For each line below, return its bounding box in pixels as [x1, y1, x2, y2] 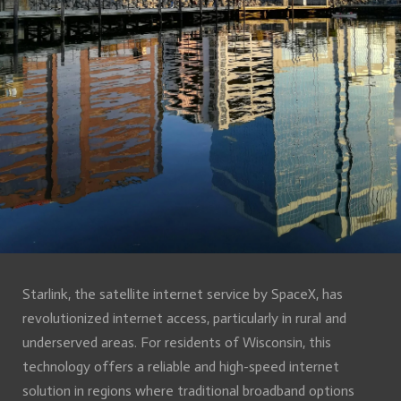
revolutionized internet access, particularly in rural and [22, 309, 346, 327]
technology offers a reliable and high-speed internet [22, 357, 339, 375]
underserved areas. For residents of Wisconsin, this [22, 333, 331, 351]
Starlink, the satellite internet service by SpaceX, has [22, 285, 343, 303]
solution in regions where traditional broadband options [22, 381, 354, 399]
